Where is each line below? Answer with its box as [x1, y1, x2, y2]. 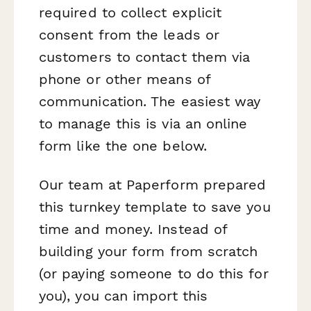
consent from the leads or [39, 26, 220, 44]
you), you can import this [39, 287, 208, 304]
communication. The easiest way [39, 93, 261, 110]
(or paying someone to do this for [39, 264, 269, 282]
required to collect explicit [39, 4, 222, 22]
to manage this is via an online [39, 115, 248, 133]
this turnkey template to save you [39, 198, 271, 215]
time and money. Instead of [39, 220, 228, 237]
